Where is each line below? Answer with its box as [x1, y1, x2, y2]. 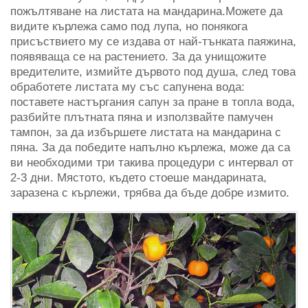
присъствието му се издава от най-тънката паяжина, [10, 35, 296, 49]
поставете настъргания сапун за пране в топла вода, [10, 96, 295, 109]
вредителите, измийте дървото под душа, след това [10, 65, 296, 79]
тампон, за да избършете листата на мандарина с [10, 126, 281, 140]
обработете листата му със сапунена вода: [10, 80, 245, 94]
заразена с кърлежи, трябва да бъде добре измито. [10, 186, 289, 200]
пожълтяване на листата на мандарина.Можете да [10, 5, 283, 19]
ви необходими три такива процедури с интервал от [10, 156, 294, 170]
